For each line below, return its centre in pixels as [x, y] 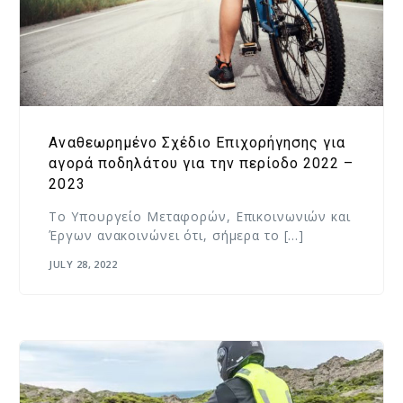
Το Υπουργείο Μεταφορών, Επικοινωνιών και [200, 216]
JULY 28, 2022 [83, 264]
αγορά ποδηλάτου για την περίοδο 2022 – [201, 163]
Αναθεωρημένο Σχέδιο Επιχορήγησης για [197, 142]
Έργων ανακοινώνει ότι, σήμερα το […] [177, 235]
